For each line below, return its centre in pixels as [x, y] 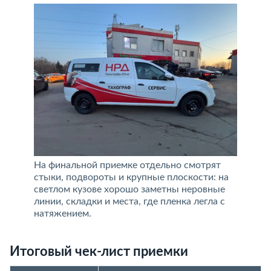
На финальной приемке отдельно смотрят [127, 165]
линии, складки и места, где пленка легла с [129, 201]
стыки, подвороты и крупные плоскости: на [131, 177]
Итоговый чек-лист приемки [99, 252]
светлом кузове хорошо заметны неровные [129, 189]
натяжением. [63, 214]
